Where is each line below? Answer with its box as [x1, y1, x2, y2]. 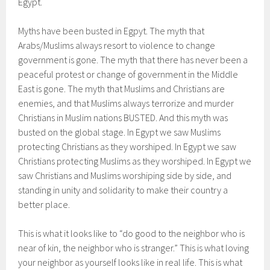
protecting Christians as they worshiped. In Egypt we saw [18, 140, 237, 152]
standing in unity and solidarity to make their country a [18, 184, 228, 196]
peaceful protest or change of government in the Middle [18, 68, 239, 80]
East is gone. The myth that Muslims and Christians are [18, 83, 225, 95]
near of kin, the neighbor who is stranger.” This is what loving [18, 242, 250, 254]
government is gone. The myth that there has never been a [18, 54, 248, 66]
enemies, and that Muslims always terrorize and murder [18, 97, 234, 109]
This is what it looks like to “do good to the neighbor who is [18, 227, 245, 239]
